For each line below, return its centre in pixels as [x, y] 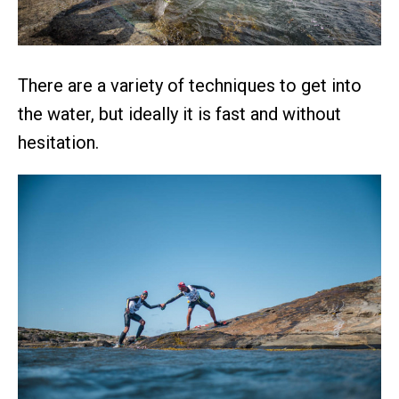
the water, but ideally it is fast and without [179, 114]
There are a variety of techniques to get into [190, 86]
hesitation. [58, 143]
